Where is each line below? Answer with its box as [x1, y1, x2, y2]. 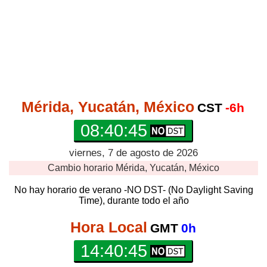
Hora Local [70, 219, 147, 235]
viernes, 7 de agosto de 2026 [69, 147, 198, 159]
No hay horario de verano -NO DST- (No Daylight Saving [14, 185, 253, 195]
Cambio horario [48, 163, 116, 173]
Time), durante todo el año [78, 195, 189, 206]
